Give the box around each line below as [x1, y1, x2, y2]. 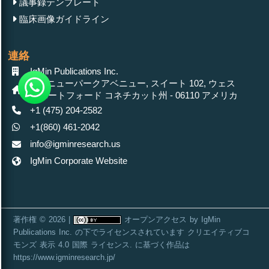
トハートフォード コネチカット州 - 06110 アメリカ [30, 90, 238, 101]
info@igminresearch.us [30, 139, 121, 150]
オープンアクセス [124, 214, 187, 224]
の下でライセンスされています [72, 227, 187, 237]
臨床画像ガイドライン [17, 13, 109, 24]
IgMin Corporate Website [30, 156, 127, 166]
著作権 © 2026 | [13, 214, 73, 224]
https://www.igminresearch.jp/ [13, 252, 115, 262]
